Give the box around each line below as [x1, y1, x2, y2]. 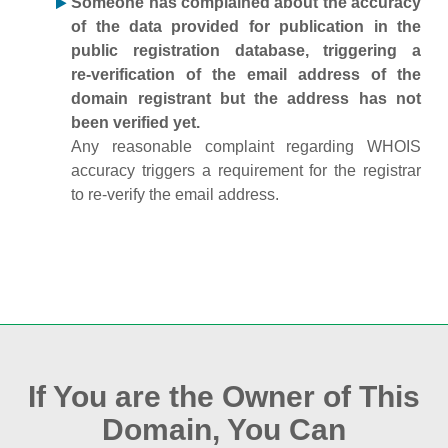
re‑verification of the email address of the [71, 66, 421, 83]
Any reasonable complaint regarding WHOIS [71, 138, 421, 155]
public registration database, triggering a [71, 42, 421, 59]
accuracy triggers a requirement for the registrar [71, 162, 421, 179]
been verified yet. [71, 114, 201, 131]
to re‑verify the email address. [71, 186, 280, 203]
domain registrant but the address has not [71, 90, 421, 107]
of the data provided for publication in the [71, 18, 421, 35]
